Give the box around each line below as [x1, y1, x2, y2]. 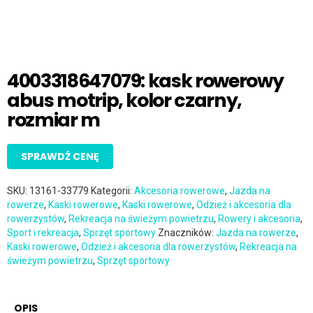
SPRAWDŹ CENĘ [21, 150, 99, 164]
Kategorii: [91, 185, 134, 197]
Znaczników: [158, 227, 216, 239]
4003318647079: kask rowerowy [7, 68, 284, 94]
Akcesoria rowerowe [134, 185, 225, 197]
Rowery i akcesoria [218, 213, 300, 225]
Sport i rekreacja [7, 227, 79, 239]
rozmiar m [7, 107, 100, 133]
